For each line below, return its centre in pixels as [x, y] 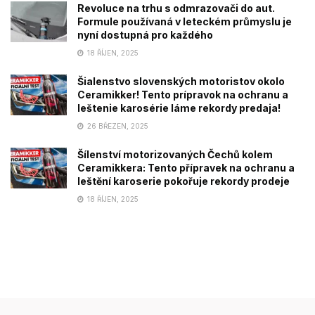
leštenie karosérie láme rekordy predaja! [179, 108]
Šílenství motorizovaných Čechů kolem [175, 155]
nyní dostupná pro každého [145, 35]
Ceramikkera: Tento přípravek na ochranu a [186, 168]
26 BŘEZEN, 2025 [117, 126]
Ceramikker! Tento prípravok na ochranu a [183, 95]
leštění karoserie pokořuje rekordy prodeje [184, 181]
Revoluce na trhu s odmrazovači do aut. [176, 8]
